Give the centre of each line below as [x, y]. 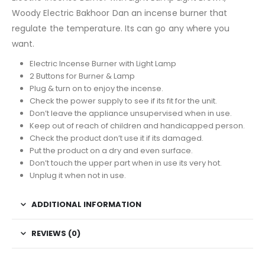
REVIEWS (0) [56, 234]
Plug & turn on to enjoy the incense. [96, 89]
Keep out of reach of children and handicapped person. [137, 126]
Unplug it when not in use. [77, 176]
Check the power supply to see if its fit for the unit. [123, 101]
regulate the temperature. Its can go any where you [121, 29]
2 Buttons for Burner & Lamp [82, 76]
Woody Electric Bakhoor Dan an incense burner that [120, 13]
